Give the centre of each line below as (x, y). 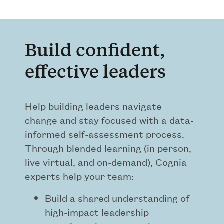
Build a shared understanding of (117, 198)
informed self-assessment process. (105, 134)
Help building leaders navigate (93, 106)
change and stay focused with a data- (109, 120)
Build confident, (95, 50)
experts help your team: (79, 176)
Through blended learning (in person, (108, 148)
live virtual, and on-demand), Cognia (106, 162)
